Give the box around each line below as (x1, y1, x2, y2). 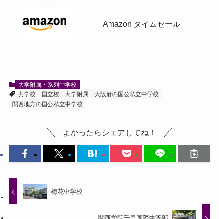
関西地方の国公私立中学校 (12, 100, 83, 108)
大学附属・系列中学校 (18, 81, 77, 88)
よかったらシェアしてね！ (63, 128, 156, 137)
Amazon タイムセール (103, 20, 181, 29)
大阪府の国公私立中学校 (94, 90, 159, 98)
